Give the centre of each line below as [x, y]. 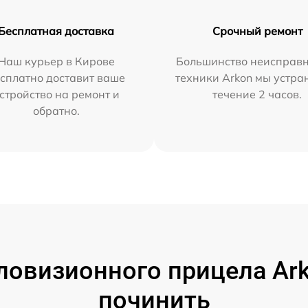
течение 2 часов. [257, 94]
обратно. [56, 110]
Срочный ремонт [257, 31]
